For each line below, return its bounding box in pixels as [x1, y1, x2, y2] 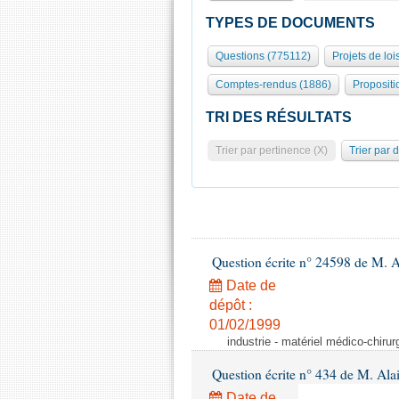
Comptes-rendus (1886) [216, 78, 331, 91]
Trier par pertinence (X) [216, 144, 328, 157]
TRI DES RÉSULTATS [206, 110, 352, 125]
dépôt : [209, 297, 252, 313]
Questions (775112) [216, 50, 311, 62]
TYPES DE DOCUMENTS [206, 15, 375, 30]
